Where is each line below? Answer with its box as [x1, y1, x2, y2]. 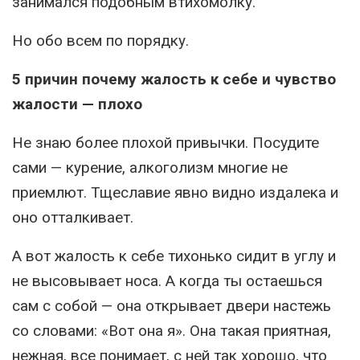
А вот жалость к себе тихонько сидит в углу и [12, 247, 336, 265]
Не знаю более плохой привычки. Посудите [12, 133, 319, 152]
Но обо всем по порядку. [12, 31, 189, 50]
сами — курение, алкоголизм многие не [12, 158, 288, 177]
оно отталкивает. [12, 208, 133, 227]
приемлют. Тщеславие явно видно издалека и [12, 183, 338, 202]
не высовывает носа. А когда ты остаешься [12, 272, 322, 290]
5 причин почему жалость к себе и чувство [12, 70, 336, 88]
